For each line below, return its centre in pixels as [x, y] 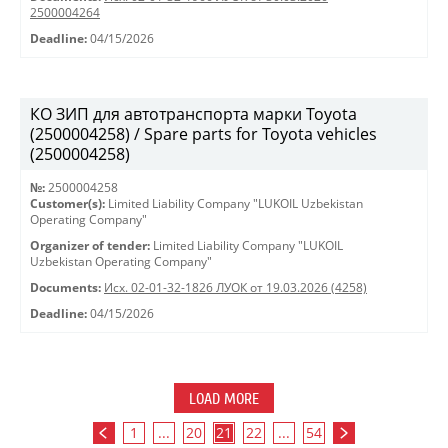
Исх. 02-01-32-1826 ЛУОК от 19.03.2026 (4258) [235, 287]
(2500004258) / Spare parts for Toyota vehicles [203, 134]
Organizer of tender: [90, 245]
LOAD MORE [224, 399]
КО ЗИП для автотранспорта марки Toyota [193, 114]
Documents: [65, 287]
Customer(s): [67, 203]
